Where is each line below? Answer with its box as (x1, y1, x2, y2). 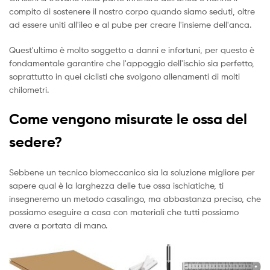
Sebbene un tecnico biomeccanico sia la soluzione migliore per (9, 167, 255, 178)
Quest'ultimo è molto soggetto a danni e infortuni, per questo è (9, 44, 254, 55)
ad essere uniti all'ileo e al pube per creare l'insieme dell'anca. (9, 19, 251, 30)
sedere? (9, 133, 62, 151)
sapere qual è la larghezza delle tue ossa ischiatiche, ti (9, 180, 224, 191)
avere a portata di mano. (9, 220, 107, 231)
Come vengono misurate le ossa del (9, 110, 247, 128)
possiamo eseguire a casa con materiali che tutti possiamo (9, 207, 239, 218)
